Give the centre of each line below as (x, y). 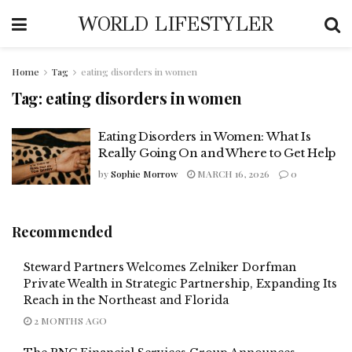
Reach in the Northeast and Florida (126, 300)
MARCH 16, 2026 (232, 174)
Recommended (62, 231)
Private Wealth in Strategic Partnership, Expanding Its (180, 283)
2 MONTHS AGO (69, 320)
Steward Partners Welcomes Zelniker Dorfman (160, 267)
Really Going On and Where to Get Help (217, 153)
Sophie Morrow (144, 174)
